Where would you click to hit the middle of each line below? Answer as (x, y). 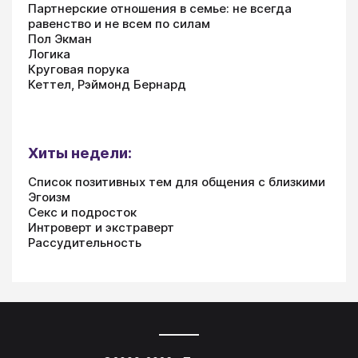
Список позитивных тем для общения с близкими (177, 182)
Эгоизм (49, 197)
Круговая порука (79, 70)
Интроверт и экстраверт (101, 228)
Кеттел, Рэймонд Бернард (107, 85)
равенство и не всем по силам (119, 24)
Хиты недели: (80, 153)
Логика (49, 54)
